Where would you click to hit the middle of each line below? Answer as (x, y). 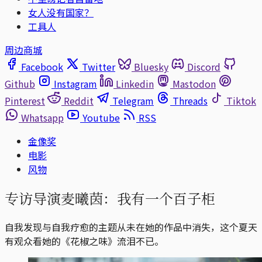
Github (20, 84)
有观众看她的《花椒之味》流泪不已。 (84, 241)
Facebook (42, 67)
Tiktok (241, 101)
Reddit (79, 101)
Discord (204, 67)
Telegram (133, 101)
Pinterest (25, 101)
